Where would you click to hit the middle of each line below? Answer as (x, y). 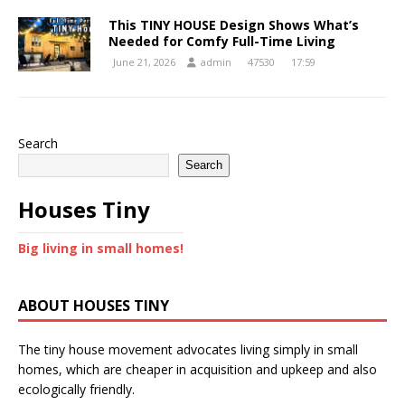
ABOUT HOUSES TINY (94, 305)
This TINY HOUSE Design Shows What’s (234, 24)
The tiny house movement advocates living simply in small (188, 349)
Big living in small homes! (101, 248)
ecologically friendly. (76, 389)
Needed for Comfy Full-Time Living (222, 41)
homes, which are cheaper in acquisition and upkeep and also (198, 369)
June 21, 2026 (144, 61)
